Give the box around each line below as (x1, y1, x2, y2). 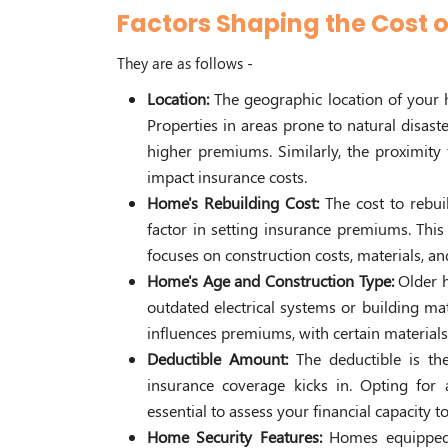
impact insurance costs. (147, 166, 307, 188)
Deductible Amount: (147, 348, 296, 370)
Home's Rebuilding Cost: (147, 192, 326, 214)
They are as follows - (117, 53, 253, 74)
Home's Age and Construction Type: (147, 270, 399, 292)
